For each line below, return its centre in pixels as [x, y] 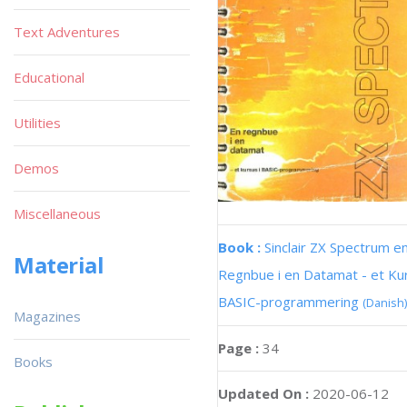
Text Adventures [67, 32]
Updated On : [263, 393]
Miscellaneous [57, 213]
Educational [49, 77]
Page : [240, 347]
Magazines [47, 316]
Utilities [37, 123]
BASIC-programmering [290, 301]
